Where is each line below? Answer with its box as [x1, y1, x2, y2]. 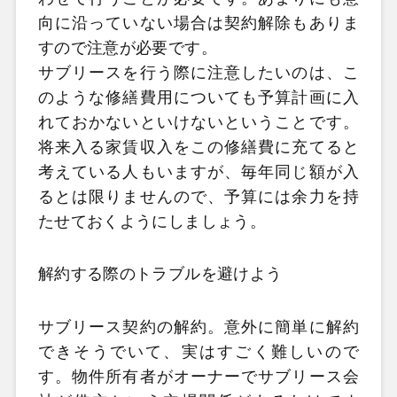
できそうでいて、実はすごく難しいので [37, 342, 360, 361]
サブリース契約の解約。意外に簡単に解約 [37, 317, 360, 336]
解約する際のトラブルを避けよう [37, 265, 283, 283]
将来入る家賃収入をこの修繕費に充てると [37, 137, 360, 156]
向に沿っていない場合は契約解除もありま [37, 13, 360, 32]
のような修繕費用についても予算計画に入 [37, 88, 360, 106]
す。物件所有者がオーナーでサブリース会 [37, 367, 360, 385]
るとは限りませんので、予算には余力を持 [37, 187, 360, 206]
